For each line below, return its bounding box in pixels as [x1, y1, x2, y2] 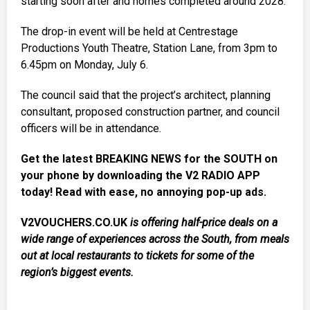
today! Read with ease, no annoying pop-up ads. [21, 185, 266, 199]
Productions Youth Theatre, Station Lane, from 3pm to [21, 41, 277, 55]
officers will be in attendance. [21, 121, 161, 135]
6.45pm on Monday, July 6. [21, 57, 148, 71]
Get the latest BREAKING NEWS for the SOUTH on [21, 152, 277, 165]
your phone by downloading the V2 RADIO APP [21, 168, 260, 182]
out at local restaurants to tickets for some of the [21, 248, 254, 262]
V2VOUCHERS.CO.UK [21, 215, 130, 229]
